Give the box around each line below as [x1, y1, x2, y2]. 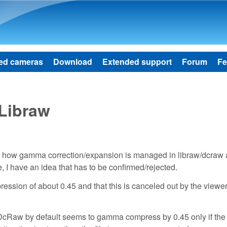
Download [53, 56, 92, 67]
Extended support [102, 56, 172, 67]
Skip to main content [65, 2, 138, 14]
